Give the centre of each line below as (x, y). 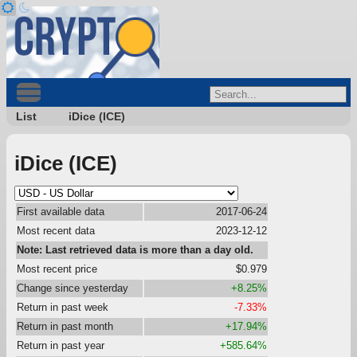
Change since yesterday (73, 288)
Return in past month (65, 326)
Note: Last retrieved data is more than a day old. (135, 249)
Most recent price (57, 269)
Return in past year (61, 345)
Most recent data (56, 230)
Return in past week (63, 307)
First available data (61, 211)
